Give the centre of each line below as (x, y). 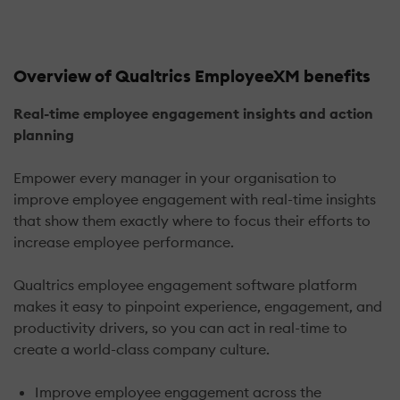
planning (44, 134)
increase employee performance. (124, 242)
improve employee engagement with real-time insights (195, 199)
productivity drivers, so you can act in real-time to (180, 327)
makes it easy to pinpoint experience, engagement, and (198, 306)
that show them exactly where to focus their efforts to (192, 220)
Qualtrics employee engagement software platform (185, 284)
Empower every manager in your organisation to (175, 177)
